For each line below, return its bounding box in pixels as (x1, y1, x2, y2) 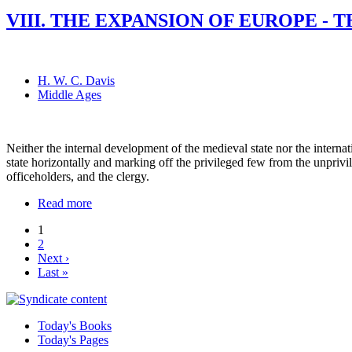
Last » (38, 266, 68, 280)
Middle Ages (38, 88, 101, 102)
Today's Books (38, 319, 112, 333)
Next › (38, 251, 69, 266)
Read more (38, 196, 92, 211)
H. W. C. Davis (38, 74, 115, 88)
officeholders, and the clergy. (6, 170, 149, 184)
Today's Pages (38, 333, 108, 347)
